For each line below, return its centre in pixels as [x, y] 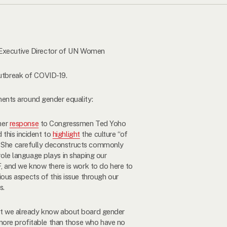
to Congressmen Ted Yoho [82, 124]
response [24, 124]
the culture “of [104, 134]
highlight [66, 134]
